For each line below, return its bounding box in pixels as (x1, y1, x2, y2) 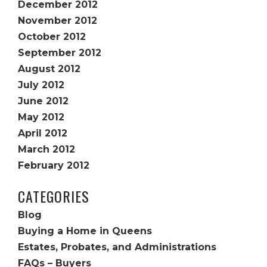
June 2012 (18, 95, 69, 107)
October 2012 (18, 31, 86, 42)
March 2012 (18, 144, 75, 155)
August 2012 (18, 63, 80, 74)
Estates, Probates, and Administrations (18, 241, 216, 253)
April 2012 (18, 128, 67, 139)
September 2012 (18, 47, 101, 58)
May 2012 (18, 111, 64, 123)
